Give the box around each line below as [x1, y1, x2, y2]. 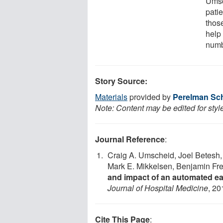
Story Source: [95, 75, 147, 87]
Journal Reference [95, 133, 165, 145]
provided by [127, 91, 173, 103]
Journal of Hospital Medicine [108, 182, 208, 194]
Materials [95, 91, 127, 103]
